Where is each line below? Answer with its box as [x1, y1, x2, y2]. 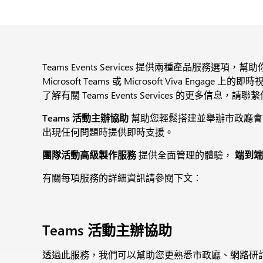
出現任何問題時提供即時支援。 [42, 126, 174, 138]
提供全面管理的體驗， [136, 149, 235, 161]
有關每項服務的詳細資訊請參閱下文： [42, 171, 202, 184]
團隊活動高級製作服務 [42, 149, 136, 161]
